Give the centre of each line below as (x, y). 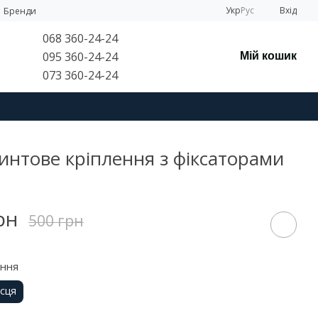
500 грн (56, 221)
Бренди (20, 11)
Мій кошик (269, 56)
